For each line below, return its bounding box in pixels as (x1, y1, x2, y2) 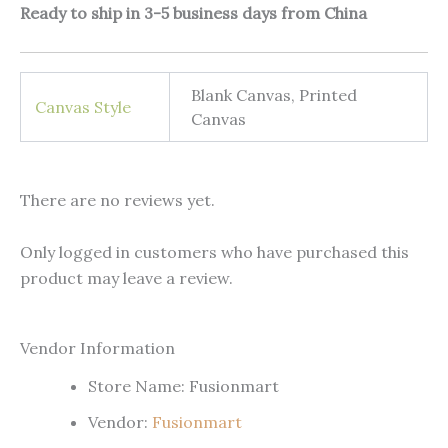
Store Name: (88, 375, 185, 396)
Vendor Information (20, 338, 175, 359)
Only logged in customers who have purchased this (20, 241, 409, 262)
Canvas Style (35, 97, 132, 118)
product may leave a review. (20, 267, 233, 288)
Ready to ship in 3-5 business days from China (20, 3, 367, 24)
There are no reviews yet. (20, 190, 215, 211)
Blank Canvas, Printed (191, 85, 358, 106)
